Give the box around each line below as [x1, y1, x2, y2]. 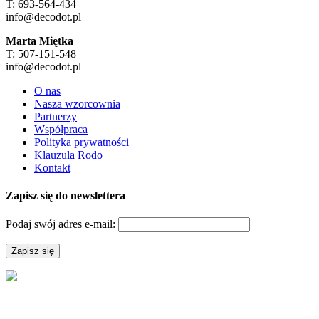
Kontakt [34, 161, 70, 174]
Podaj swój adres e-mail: [6, 218, 118, 231]
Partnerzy [34, 110, 77, 122]
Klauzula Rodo [34, 148, 103, 161]
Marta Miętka [6, 34, 73, 47]
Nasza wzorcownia [34, 97, 120, 110]
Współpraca [34, 122, 88, 135]
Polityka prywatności [34, 135, 129, 148]
